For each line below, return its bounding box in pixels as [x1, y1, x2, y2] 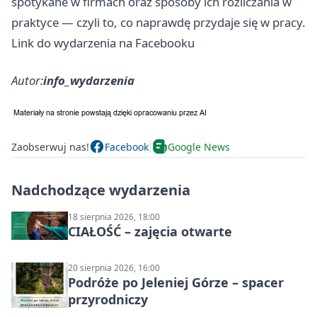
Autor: [11, 72, 43, 89]
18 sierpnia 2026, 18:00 [68, 211, 160, 224]
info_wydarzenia [43, 72, 134, 89]
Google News [168, 139, 230, 154]
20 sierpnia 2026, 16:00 [68, 262, 160, 275]
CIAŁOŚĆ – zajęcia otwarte [68, 223, 232, 241]
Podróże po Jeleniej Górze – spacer [68, 274, 284, 292]
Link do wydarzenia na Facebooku [11, 35, 195, 52]
